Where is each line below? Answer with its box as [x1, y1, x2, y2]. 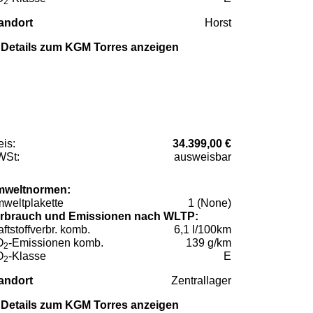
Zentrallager [171, 275, 231, 287]
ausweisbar [174, 151, 231, 163]
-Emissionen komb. [8, 237, 103, 249]
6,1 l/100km [174, 224, 231, 236]
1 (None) [188, 197, 231, 210]
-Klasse [8, 250, 46, 263]
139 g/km [186, 237, 231, 249]
